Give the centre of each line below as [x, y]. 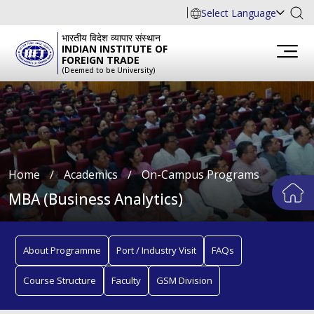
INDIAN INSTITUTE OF [115, 49]
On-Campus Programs [199, 175]
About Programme [62, 251]
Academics [91, 175]
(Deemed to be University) [109, 70]
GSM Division [184, 281]
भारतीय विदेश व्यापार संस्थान [111, 38]
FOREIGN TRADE [101, 60]
